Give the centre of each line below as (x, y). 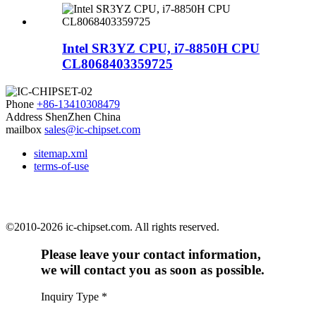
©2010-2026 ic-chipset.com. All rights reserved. (113, 226)
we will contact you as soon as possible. (153, 269)
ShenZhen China (83, 116)
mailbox (24, 129)
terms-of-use (61, 166)
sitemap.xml (61, 153)
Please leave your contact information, (151, 254)
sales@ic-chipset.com (92, 129)
